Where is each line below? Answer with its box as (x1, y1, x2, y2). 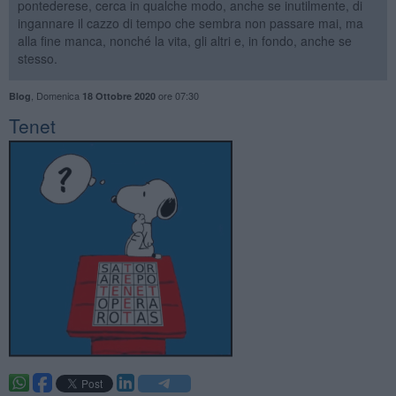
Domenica (35, 88, 82, 103)
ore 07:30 (155, 88, 199, 103)
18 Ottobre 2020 (81, 88, 156, 103)
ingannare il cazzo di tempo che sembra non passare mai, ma (17, 13, 363, 32)
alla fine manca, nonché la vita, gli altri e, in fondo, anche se (17, 31, 352, 49)
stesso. (17, 49, 57, 67)
